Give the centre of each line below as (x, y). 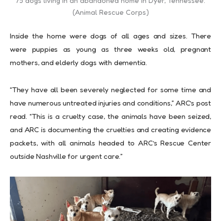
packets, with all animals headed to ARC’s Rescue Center (110, 143)
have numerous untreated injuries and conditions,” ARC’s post (110, 103)
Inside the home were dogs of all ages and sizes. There (110, 36)
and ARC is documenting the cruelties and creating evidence (110, 130)
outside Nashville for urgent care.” (66, 156)
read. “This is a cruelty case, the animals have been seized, (110, 116)
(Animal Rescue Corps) (110, 12)
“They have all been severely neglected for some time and (110, 90)
